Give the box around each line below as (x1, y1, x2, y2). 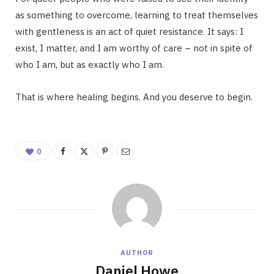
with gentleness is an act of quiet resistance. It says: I (15, 25, 243, 37)
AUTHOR (120, 248, 154, 257)
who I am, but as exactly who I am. (15, 58, 164, 70)
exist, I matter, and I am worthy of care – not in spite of (15, 42, 253, 54)
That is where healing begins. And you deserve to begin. (15, 91, 253, 103)
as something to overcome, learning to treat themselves (15, 9, 258, 21)
